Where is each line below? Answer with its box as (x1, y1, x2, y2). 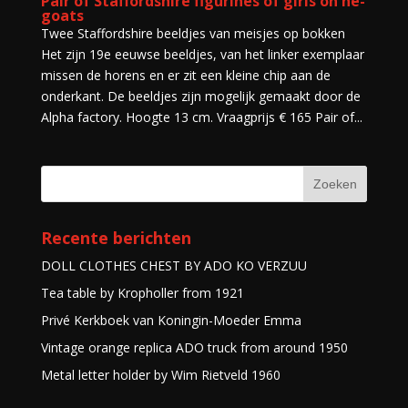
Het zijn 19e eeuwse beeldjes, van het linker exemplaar (40, 45, 364, 63)
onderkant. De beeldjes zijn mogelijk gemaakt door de (40, 87, 361, 105)
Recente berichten (40, 226, 191, 249)
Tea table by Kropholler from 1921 (40, 283, 244, 301)
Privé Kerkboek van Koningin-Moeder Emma (40, 311, 301, 329)
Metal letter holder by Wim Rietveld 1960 (40, 365, 280, 383)
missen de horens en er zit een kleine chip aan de (40, 66, 331, 84)
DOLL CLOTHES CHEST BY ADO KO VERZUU (40, 256, 307, 274)
